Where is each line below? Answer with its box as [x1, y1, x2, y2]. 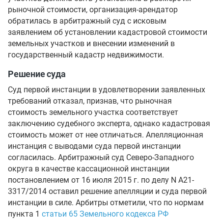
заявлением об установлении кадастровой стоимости [8, 27, 207, 37]
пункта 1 [8, 209, 42, 219]
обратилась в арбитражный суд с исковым [8, 16, 166, 26]
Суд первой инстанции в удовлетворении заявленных [8, 85, 205, 94]
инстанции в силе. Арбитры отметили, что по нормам [8, 198, 204, 207]
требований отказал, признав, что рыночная [8, 96, 172, 106]
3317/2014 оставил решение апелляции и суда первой [8, 187, 207, 196]
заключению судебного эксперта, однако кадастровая [8, 119, 210, 128]
